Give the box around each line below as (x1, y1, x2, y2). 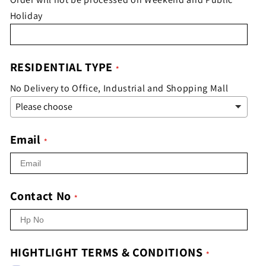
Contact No (9, 188, 72, 204)
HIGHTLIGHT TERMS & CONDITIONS (9, 244, 203, 260)
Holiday (9, 9, 43, 22)
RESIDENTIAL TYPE (9, 59, 113, 75)
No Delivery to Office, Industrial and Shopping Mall (9, 81, 229, 94)
